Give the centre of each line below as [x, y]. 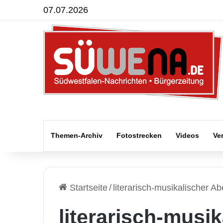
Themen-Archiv [77, 135]
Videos [187, 135]
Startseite [87, 188]
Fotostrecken [139, 135]
